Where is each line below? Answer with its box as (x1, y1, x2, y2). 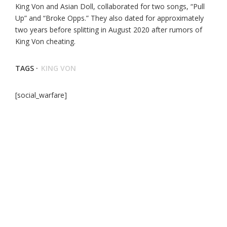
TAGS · (15, 63, 38, 73)
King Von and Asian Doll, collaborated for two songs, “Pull (15, 2, 205, 11)
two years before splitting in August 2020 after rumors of (15, 25, 202, 34)
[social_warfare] (15, 90, 67, 100)
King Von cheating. (15, 36, 75, 46)
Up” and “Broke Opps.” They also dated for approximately (15, 13, 204, 23)
